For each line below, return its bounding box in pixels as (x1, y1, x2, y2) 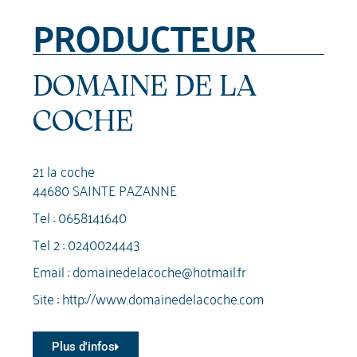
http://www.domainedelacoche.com (62, 284, 265, 310)
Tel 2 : (33, 230, 69, 256)
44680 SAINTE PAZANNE (33, 176, 178, 202)
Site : (33, 284, 63, 310)
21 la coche (33, 157, 96, 182)
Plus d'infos (52, 339, 116, 354)
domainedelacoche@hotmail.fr (73, 257, 246, 283)
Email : (33, 257, 73, 283)
